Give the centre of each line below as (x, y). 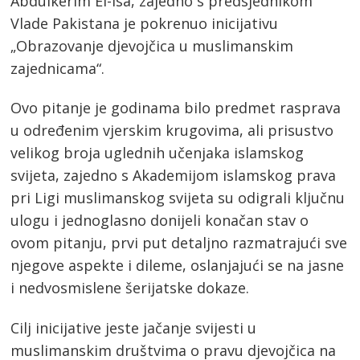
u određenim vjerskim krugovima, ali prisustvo (172, 131)
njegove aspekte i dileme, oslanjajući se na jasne (178, 266)
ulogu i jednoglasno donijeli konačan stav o (160, 221)
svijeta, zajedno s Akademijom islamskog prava (174, 176)
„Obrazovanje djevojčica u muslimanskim (152, 45)
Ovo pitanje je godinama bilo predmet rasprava (176, 108)
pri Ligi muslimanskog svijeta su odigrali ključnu (178, 198)
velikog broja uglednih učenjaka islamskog (157, 153)
